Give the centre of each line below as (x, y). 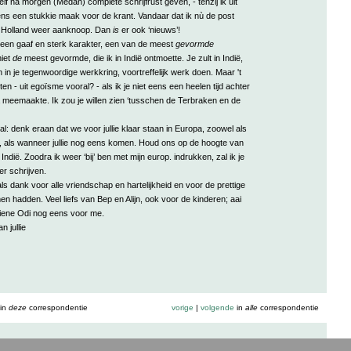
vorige (182, 308)
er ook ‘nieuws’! (149, 29)
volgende (217, 308)
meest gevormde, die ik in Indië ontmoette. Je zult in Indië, (132, 58)
